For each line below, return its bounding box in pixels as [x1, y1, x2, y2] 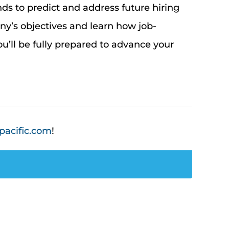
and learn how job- [66, 20, 156, 32]
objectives [20, 20, 67, 32]
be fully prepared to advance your [15, 38, 174, 50]
